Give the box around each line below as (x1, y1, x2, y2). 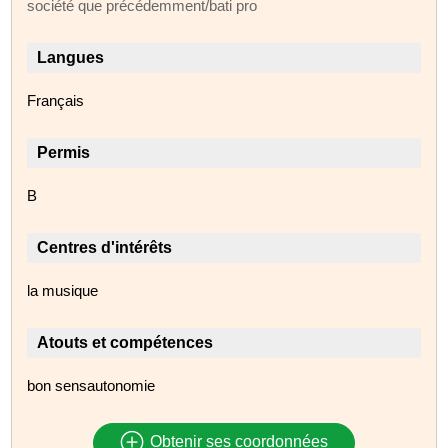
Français (27, 91, 85, 109)
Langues (37, 48, 105, 66)
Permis (37, 143, 91, 161)
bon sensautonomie (27, 376, 156, 394)
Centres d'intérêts (37, 238, 173, 256)
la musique (27, 281, 99, 299)
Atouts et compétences (37, 333, 214, 351)
